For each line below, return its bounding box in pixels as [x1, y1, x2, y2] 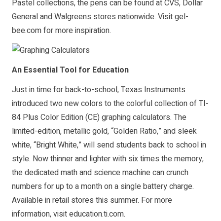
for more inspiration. [41, 24, 111, 37]
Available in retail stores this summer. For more [12, 194, 172, 206]
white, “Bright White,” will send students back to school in [12, 139, 206, 151]
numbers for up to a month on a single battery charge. [12, 180, 194, 192]
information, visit [12, 208, 69, 220]
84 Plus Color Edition [12, 111, 83, 123]
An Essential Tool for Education [12, 64, 129, 76]
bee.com [12, 24, 41, 37]
